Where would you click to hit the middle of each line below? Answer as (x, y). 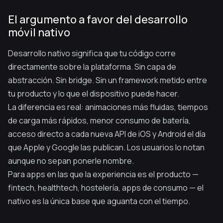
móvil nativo (39, 32)
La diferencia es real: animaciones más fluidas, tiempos (108, 107)
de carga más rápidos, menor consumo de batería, (99, 120)
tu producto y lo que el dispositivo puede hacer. (94, 94)
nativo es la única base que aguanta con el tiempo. (99, 201)
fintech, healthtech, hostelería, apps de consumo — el (106, 188)
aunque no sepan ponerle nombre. (71, 161)
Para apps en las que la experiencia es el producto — (103, 174)
